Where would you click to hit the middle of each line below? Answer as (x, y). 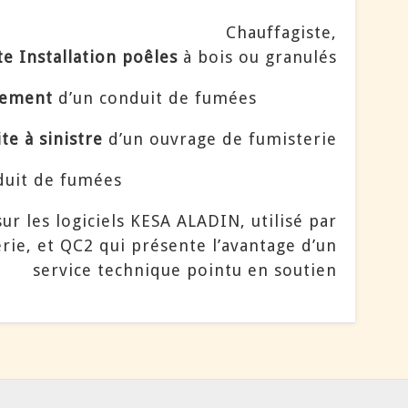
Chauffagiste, (282, 32)
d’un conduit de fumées (155, 97)
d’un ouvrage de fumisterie (220, 138)
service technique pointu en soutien (185, 270)
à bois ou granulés (258, 56)
